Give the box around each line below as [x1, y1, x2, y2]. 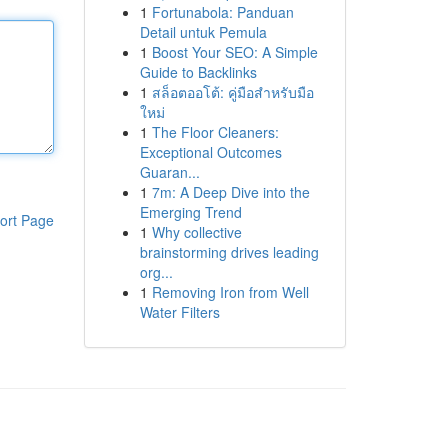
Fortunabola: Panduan [151, 2, 294, 22]
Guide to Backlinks [139, 62, 257, 82]
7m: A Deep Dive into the [151, 182, 310, 202]
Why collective [151, 222, 242, 242]
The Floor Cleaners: [151, 122, 279, 142]
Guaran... [139, 162, 200, 182]
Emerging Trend [139, 202, 242, 222]
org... [139, 262, 173, 282]
